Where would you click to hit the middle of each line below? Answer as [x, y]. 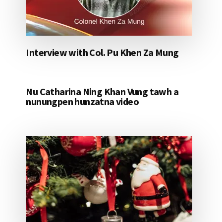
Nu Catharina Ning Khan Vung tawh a [102, 92]
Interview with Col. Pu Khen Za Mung [102, 53]
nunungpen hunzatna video [82, 102]
